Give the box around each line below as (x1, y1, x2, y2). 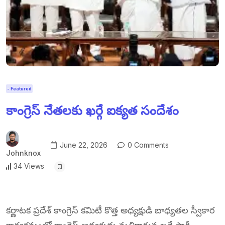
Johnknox (6, 148, 41, 157)
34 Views (14, 162, 44, 171)
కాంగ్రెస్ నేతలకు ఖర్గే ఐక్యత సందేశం (6, 102, 179, 119)
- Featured (7, 86, 32, 92)
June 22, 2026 (58, 141, 107, 150)
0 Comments (126, 141, 169, 150)
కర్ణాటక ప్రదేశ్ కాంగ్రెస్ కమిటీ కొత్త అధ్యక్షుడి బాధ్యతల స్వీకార (6, 204, 215, 215)
